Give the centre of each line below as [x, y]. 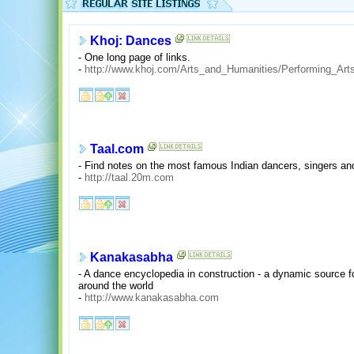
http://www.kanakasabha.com [152, 297]
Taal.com [117, 149]
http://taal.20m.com [129, 177]
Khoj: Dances [131, 41]
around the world [116, 285]
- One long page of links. [134, 57]
